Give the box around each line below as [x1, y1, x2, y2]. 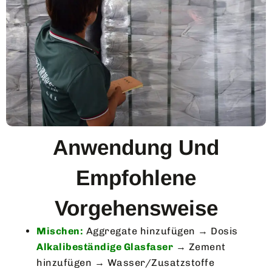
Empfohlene [76, 165, 196, 189]
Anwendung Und [53, 135, 219, 159]
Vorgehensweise [54, 195, 218, 220]
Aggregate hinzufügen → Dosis [83, 225, 238, 237]
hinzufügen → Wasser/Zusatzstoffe [36, 256, 214, 268]
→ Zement [173, 240, 226, 253]
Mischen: [36, 225, 83, 237]
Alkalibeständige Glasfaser [36, 240, 173, 253]
